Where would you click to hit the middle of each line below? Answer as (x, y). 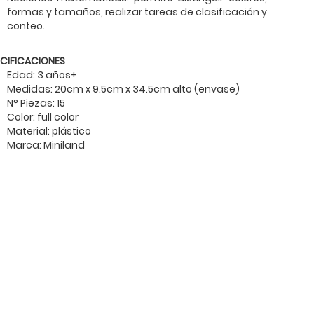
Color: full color (42, 117)
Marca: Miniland (46, 145)
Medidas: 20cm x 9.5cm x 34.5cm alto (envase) (124, 89)
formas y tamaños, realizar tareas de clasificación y (137, 12)
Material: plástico (49, 131)
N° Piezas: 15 (36, 103)
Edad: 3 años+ (42, 75)
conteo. (26, 26)
